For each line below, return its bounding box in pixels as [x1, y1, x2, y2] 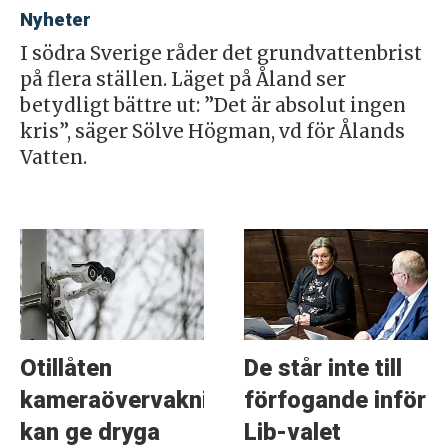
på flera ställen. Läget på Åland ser [19, 68, 346, 92]
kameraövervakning [19, 386, 235, 415]
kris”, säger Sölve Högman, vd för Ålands [19, 120, 405, 144]
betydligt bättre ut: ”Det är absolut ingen [19, 94, 406, 118]
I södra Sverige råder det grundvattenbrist [19, 42, 422, 66]
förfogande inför [243, 386, 426, 415]
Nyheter [19, 9, 91, 32]
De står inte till [243, 354, 402, 383]
